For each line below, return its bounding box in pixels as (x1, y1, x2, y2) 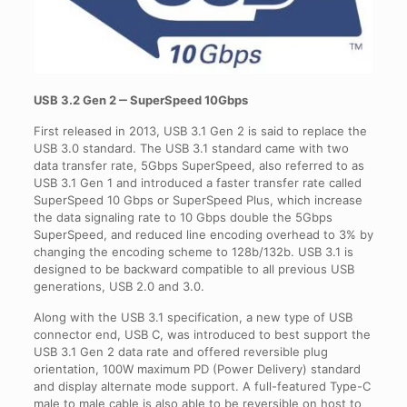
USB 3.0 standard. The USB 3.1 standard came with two (33, 140, 349, 155)
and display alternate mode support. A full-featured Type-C (33, 378, 371, 393)
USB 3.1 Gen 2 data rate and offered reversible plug (33, 343, 328, 359)
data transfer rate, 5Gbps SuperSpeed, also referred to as (33, 157, 364, 173)
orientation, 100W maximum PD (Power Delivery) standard (33, 361, 361, 376)
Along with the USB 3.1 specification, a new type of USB (33, 309, 352, 324)
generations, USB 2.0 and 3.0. (33, 278, 204, 293)
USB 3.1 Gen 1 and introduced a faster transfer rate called (33, 174, 362, 190)
